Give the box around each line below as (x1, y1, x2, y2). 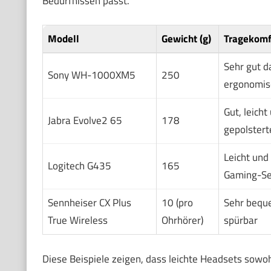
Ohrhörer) (161, 212, 203, 229)
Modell (47, 31, 79, 47)
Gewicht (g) (161, 31, 211, 47)
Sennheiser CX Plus (47, 195, 131, 211)
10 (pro (161, 195, 193, 211)
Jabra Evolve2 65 (47, 113, 122, 129)
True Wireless (47, 212, 108, 229)
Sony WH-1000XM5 (47, 67, 135, 83)
